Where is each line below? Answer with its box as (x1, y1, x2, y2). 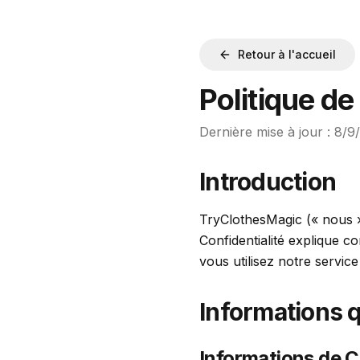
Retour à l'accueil (238, 47, 336, 61)
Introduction (199, 167, 336, 196)
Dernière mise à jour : (199, 124, 330, 140)
